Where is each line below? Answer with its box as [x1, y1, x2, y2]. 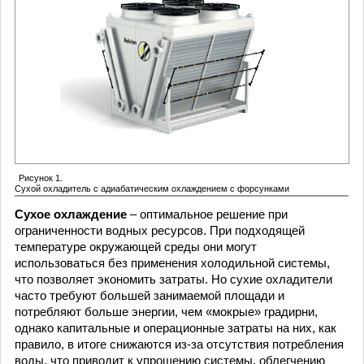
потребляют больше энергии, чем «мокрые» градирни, [15, 305, 318, 318]
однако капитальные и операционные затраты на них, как [15, 321, 336, 335]
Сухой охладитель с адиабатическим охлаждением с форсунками [15, 183, 289, 193]
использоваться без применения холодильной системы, [15, 256, 330, 270]
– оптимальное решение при [127, 207, 288, 221]
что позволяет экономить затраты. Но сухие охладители [15, 272, 332, 286]
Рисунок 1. [19, 172, 63, 183]
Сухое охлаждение [15, 207, 127, 221]
